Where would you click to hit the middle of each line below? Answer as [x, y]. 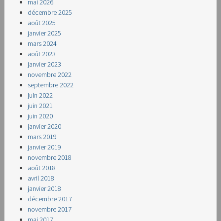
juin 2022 [40, 95]
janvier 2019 [45, 147]
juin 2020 [40, 116]
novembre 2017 [50, 209]
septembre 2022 [51, 85]
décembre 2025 [50, 13]
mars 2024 [42, 44]
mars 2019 [42, 137]
